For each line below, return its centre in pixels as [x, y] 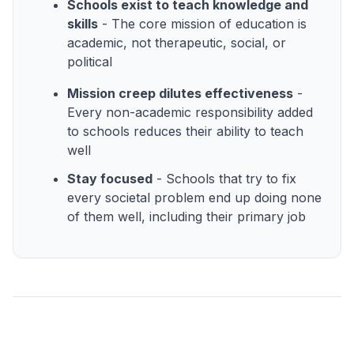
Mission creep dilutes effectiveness [180, 93]
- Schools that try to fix [224, 178]
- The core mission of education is [202, 23]
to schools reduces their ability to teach [185, 131]
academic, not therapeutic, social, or [177, 42]
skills [83, 23]
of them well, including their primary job [186, 216]
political [90, 61]
